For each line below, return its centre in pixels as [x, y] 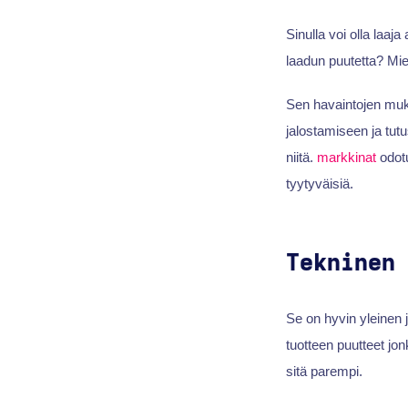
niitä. [301, 157]
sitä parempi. [326, 371]
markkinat [346, 157]
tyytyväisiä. [319, 183]
